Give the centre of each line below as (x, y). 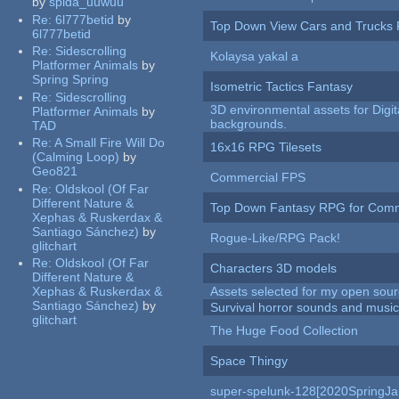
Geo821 (55, 171)
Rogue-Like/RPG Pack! (276, 238)
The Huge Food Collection (285, 331)
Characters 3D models (274, 269)
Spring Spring (71, 80)
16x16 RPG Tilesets (266, 147)
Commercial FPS (258, 178)
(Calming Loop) (76, 157)
